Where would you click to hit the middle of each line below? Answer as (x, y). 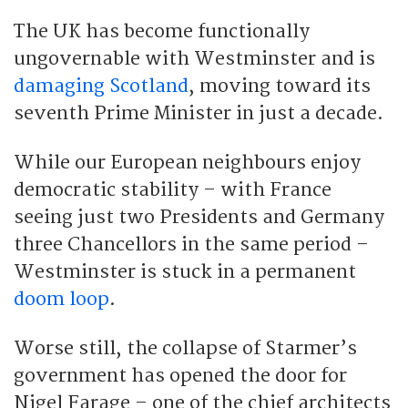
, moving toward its (280, 86)
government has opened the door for (180, 375)
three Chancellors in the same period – (191, 244)
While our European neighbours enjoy (187, 162)
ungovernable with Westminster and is (194, 58)
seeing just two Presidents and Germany (199, 217)
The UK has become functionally (162, 31)
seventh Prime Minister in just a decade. (199, 113)
